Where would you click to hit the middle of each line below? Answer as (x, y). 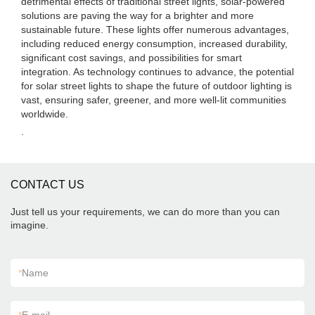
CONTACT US (47, 185)
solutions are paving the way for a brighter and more (137, 15)
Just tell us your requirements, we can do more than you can (145, 212)
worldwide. (45, 114)
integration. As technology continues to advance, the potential (157, 72)
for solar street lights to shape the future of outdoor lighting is (156, 86)
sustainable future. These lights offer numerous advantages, (155, 30)
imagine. (30, 225)
